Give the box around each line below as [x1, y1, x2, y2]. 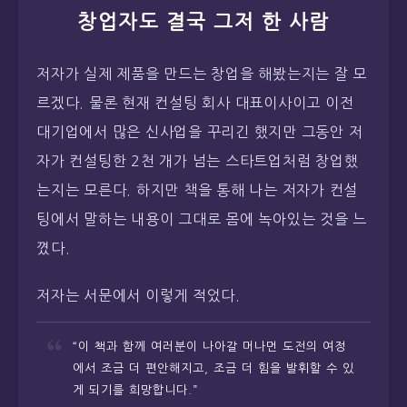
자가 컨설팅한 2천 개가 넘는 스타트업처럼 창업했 [36, 153, 359, 168]
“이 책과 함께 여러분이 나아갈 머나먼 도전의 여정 [73, 341, 346, 353]
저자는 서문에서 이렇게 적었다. [36, 288, 241, 303]
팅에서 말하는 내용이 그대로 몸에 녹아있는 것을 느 [36, 211, 367, 226]
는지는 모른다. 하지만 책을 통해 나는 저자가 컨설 [36, 182, 358, 197]
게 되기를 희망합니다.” [73, 384, 198, 397]
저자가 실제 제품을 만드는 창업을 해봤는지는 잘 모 [36, 65, 367, 81]
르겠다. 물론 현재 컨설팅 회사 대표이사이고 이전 [36, 94, 354, 110]
